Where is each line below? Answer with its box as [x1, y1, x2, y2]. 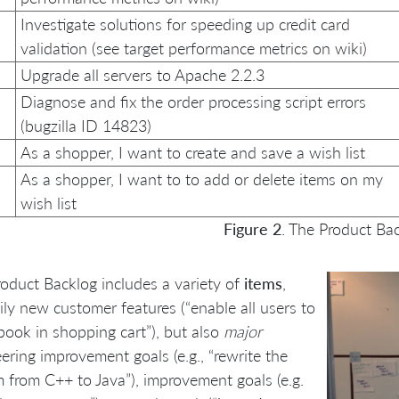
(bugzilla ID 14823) [20, 115, 151, 135]
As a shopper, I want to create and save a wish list [20, 142, 365, 162]
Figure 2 [224, 218, 281, 239]
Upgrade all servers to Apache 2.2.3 [20, 64, 265, 85]
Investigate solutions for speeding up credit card [20, 13, 350, 34]
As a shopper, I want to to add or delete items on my [20, 168, 383, 189]
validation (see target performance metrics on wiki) [20, 37, 367, 58]
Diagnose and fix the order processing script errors [20, 91, 366, 111]
